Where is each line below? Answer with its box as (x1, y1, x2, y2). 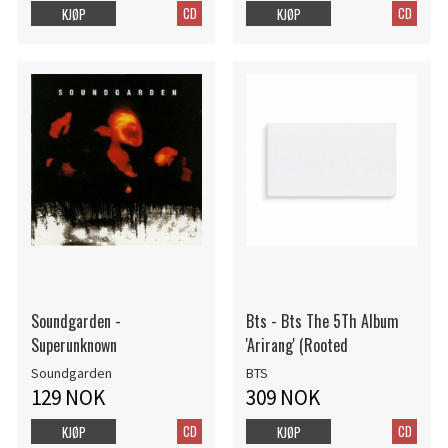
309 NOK (245, 383, 320, 411)
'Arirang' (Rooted (245, 333, 348, 358)
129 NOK (30, 383, 105, 411)
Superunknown (30, 333, 117, 358)
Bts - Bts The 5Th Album (245, 309, 399, 334)
